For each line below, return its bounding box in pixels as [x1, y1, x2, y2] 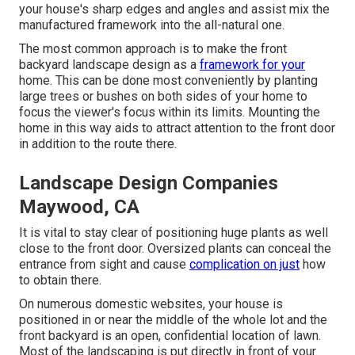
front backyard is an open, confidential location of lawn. [19, 327, 321, 343]
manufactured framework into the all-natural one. [19, 17, 284, 32]
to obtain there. [19, 272, 101, 288]
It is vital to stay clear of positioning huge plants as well [19, 224, 328, 240]
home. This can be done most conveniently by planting [19, 72, 318, 88]
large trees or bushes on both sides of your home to [19, 88, 307, 104]
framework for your [200, 56, 305, 72]
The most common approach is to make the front [19, 40, 287, 56]
